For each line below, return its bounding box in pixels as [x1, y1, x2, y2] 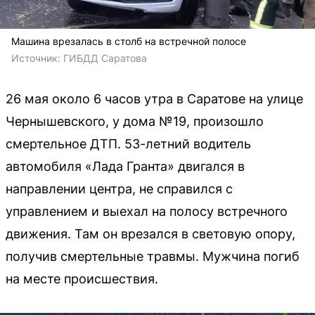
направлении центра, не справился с [6, 181, 233, 197]
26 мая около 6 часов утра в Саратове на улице [6, 91, 303, 107]
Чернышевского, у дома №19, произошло [6, 114, 264, 129]
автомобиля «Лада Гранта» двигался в [6, 159, 245, 174]
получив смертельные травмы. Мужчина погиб [6, 249, 300, 264]
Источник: [11, 52, 63, 65]
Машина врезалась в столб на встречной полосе [11, 35, 246, 48]
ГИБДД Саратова [63, 52, 147, 65]
